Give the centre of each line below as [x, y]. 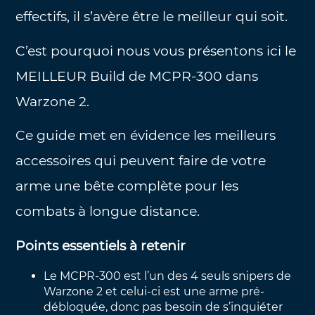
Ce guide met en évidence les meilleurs [146, 136]
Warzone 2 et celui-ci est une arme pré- [154, 291]
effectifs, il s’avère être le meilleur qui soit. [152, 17]
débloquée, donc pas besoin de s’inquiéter [163, 307]
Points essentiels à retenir [101, 245]
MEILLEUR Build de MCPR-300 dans [137, 76]
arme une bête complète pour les [127, 186]
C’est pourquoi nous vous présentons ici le [156, 51]
